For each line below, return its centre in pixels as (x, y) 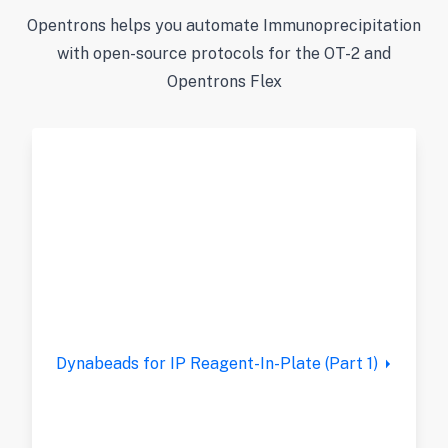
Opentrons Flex (224, 81)
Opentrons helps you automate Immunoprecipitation (224, 25)
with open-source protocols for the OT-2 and (224, 53)
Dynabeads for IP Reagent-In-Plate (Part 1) (217, 363)
